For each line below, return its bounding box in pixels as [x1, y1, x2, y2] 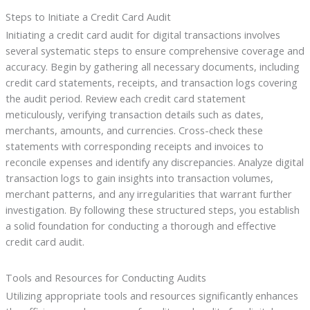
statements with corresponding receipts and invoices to [5, 138, 264, 153]
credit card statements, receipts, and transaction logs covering [5, 75, 298, 89]
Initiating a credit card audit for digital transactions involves [5, 27, 280, 42]
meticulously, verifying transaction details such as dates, [5, 107, 264, 121]
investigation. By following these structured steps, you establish [5, 202, 300, 217]
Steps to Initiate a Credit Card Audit [5, 9, 171, 24]
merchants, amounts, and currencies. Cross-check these [5, 122, 263, 137]
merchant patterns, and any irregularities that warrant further [5, 186, 292, 201]
